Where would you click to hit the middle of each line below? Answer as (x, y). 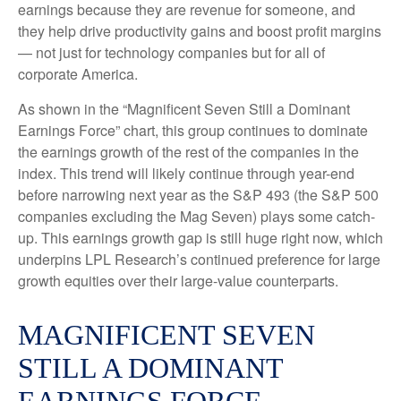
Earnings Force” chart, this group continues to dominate (193, 130)
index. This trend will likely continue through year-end (186, 173)
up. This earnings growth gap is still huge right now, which (200, 237)
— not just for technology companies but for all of (171, 52)
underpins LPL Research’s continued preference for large (199, 259)
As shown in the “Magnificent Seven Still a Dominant (184, 108)
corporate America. (78, 73)
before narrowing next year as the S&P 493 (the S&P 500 (198, 194)
